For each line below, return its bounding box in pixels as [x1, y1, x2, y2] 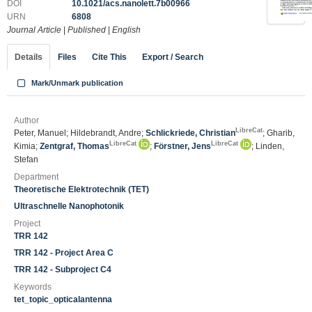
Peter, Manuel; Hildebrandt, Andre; [14, 128, 146, 138]
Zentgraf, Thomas [40, 141, 109, 151]
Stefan [14, 155, 38, 164]
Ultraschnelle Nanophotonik [14, 201, 124, 211]
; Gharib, [263, 128, 295, 138]
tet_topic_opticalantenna [14, 295, 112, 304]
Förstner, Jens [154, 141, 211, 151]
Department [14, 172, 58, 182]
